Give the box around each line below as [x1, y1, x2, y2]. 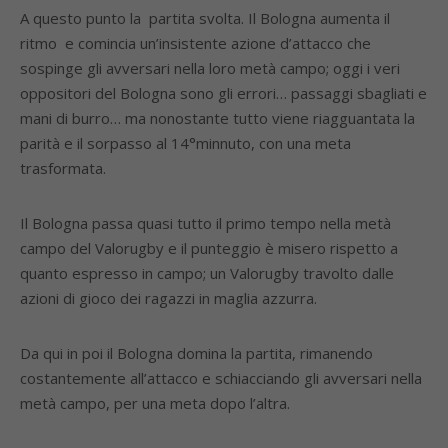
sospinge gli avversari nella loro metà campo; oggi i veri [20, 58, 400, 78]
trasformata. [20, 158, 106, 178]
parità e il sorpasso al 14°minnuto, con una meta [20, 133, 351, 153]
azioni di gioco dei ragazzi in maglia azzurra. [20, 288, 317, 308]
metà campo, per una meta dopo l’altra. [20, 393, 290, 413]
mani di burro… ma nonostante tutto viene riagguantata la [20, 108, 415, 128]
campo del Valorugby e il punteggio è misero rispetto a [20, 238, 398, 258]
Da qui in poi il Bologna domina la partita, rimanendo [20, 343, 373, 363]
